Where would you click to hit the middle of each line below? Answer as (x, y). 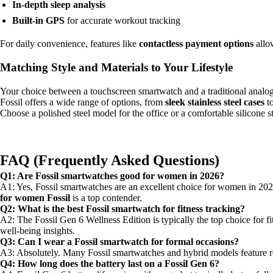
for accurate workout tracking (122, 21)
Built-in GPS (38, 21)
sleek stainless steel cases (215, 102)
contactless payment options (196, 44)
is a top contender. (106, 197)
